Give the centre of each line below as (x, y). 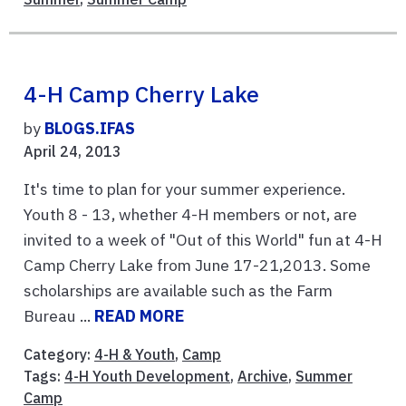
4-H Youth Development (147, 377)
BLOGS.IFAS (90, 129)
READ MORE (139, 316)
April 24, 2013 (72, 152)
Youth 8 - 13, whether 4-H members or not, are (190, 215)
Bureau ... (59, 316)
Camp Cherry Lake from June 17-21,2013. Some (197, 266)
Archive (263, 377)
